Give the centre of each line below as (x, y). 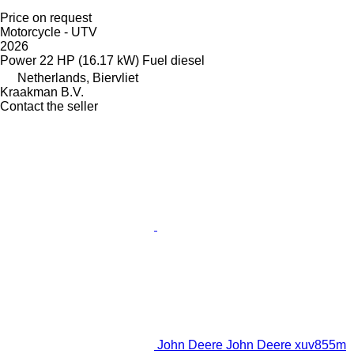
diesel (188, 61)
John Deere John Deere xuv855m (252, 345)
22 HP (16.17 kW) (89, 61)
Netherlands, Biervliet (78, 78)
